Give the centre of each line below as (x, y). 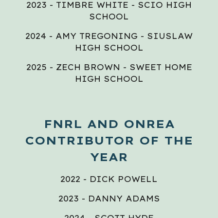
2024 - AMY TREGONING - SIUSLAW (109, 36)
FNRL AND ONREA (109, 124)
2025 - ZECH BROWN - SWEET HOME (109, 67)
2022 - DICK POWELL (109, 179)
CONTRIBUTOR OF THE (109, 140)
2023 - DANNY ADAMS (109, 199)
